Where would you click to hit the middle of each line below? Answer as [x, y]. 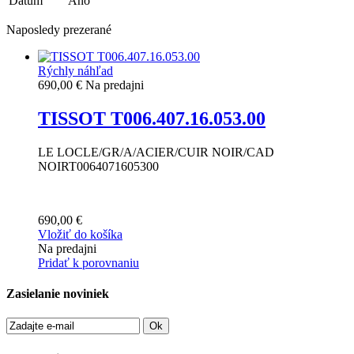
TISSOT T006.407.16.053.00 [152, 119]
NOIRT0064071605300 [98, 166]
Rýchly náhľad [75, 71]
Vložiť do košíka [80, 234]
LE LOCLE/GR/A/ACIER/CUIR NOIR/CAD [156, 152]
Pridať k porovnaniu [88, 262]
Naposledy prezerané [59, 30]
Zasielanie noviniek [58, 294]
